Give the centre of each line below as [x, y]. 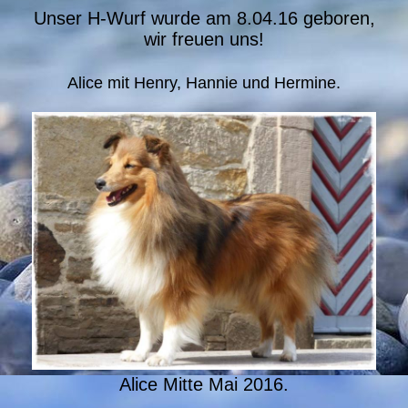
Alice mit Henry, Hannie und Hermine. [204, 82]
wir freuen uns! [204, 39]
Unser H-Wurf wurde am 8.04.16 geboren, [204, 18]
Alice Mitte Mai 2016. [204, 385]
